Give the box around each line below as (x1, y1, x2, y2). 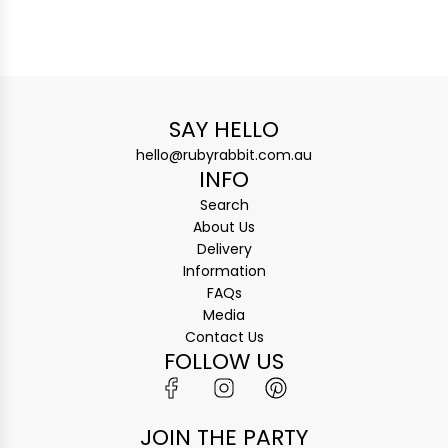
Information (182, 261, 266, 281)
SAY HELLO (169, 114, 279, 145)
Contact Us (184, 327, 264, 347)
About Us (193, 217, 255, 237)
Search (199, 195, 249, 215)
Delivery (196, 239, 252, 259)
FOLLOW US (164, 346, 284, 377)
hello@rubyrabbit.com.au (136, 145, 312, 165)
